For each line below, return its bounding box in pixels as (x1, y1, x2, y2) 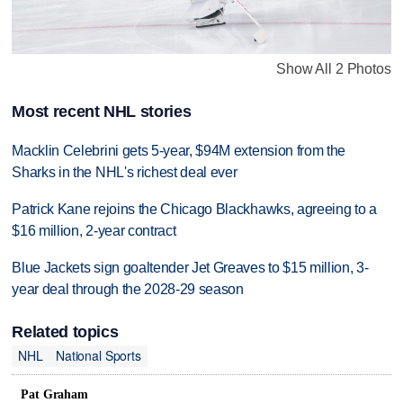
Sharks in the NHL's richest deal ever (12, 164, 237, 180)
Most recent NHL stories (12, 102, 192, 121)
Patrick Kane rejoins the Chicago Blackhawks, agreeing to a (12, 201, 377, 217)
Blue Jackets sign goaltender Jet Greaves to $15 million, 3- (12, 259, 369, 275)
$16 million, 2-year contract (12, 222, 176, 238)
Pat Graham (21, 387, 88, 401)
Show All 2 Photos (276, 60, 391, 76)
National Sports (55, 346, 141, 365)
